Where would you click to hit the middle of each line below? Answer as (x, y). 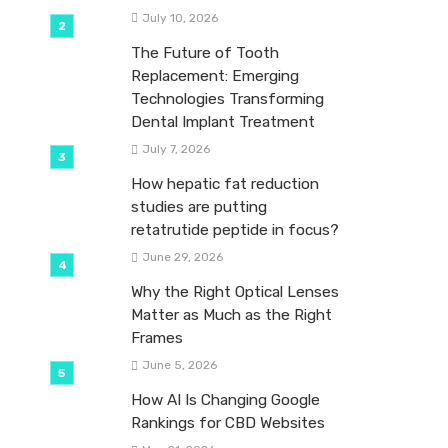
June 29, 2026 (182, 256)
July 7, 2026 (175, 148)
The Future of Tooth (205, 52)
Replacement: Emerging (215, 75)
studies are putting (199, 206)
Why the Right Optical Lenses (235, 291)
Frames (157, 337)
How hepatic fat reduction (225, 183)
